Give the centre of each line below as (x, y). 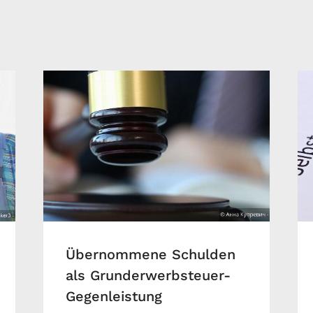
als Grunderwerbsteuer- (148, 276)
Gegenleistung (114, 297)
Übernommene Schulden (150, 255)
